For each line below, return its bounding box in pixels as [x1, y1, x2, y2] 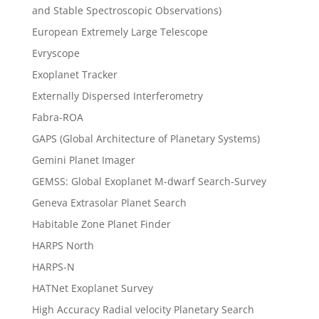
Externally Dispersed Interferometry [31, 89, 203, 103]
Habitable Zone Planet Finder [31, 217, 171, 231]
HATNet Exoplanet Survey [31, 281, 153, 296]
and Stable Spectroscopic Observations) [31, 4, 221, 18]
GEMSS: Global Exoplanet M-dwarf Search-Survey [31, 174, 266, 189]
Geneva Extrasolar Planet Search [31, 196, 187, 210]
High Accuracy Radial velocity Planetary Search [31, 303, 254, 317]
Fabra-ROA [31, 110, 83, 125]
